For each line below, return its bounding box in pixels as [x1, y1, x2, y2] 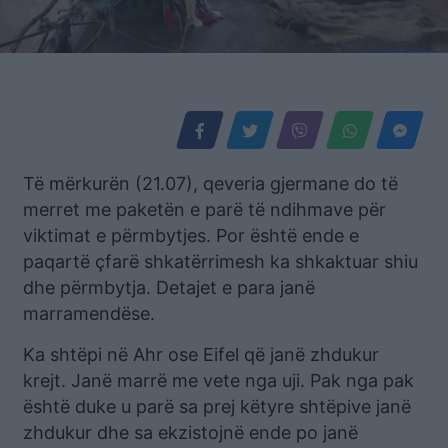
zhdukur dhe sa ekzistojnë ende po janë [23, 422, 358, 444]
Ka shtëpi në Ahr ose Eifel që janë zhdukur [23, 344, 379, 366]
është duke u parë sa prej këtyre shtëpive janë [23, 396, 411, 418]
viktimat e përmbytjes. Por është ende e [23, 225, 359, 247]
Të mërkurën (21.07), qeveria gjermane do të [23, 173, 398, 195]
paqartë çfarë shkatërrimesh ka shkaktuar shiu [23, 251, 418, 273]
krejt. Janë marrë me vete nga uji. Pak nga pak [23, 370, 414, 392]
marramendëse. [23, 303, 155, 325]
